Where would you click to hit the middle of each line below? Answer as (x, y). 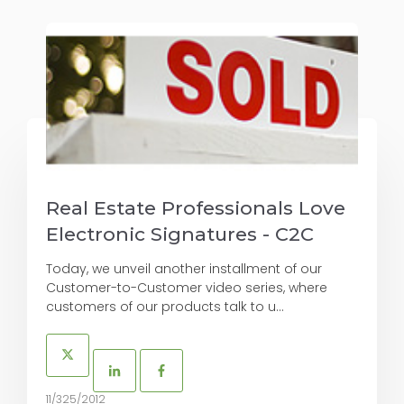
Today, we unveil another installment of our (184, 268)
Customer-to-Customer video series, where (187, 287)
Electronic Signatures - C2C (180, 234)
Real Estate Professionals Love (196, 207)
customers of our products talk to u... (165, 306)
